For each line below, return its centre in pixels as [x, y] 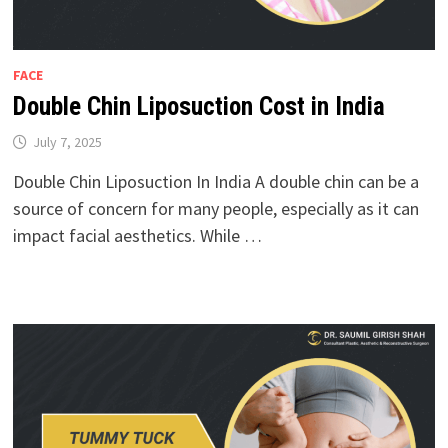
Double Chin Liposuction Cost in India [198, 107]
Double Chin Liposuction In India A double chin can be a [215, 182]
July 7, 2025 [67, 142]
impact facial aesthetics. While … [137, 236]
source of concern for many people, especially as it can [215, 209]
